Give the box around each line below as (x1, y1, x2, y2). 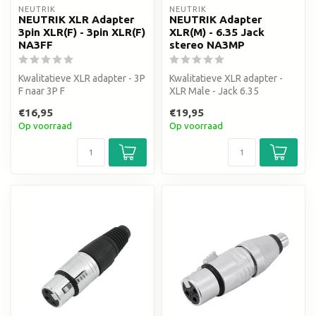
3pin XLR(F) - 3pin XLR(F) (18, 25, 145, 38)
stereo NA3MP (169, 38, 245, 51)
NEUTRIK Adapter (169, 13, 262, 25)
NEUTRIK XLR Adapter (18, 13, 134, 25)
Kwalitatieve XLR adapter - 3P (18, 72, 145, 84)
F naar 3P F (18, 85, 65, 97)
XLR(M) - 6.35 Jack (169, 25, 265, 38)
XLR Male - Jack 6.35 (169, 85, 259, 97)
